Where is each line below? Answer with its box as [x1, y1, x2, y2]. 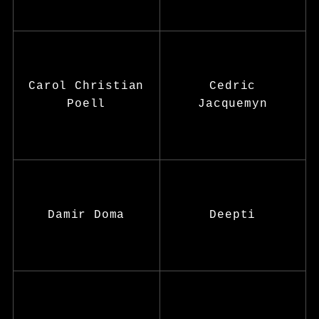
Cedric [209, 79, 256, 93]
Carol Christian [28, 79, 145, 93]
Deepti [209, 208, 256, 221]
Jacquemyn [198, 97, 268, 110]
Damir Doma [48, 208, 125, 221]
